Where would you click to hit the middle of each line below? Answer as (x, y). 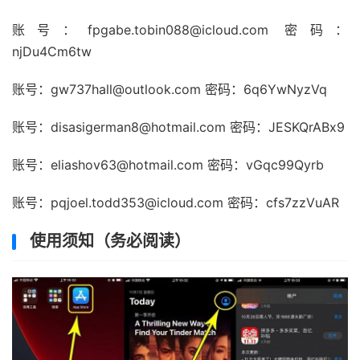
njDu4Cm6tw (52, 51)
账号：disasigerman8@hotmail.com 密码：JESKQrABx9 (178, 127)
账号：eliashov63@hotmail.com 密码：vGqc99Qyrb (168, 165)
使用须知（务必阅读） (110, 241)
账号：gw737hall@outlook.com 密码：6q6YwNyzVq (170, 89)
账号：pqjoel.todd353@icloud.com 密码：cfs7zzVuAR (176, 202)
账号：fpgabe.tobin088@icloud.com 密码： (180, 30)
